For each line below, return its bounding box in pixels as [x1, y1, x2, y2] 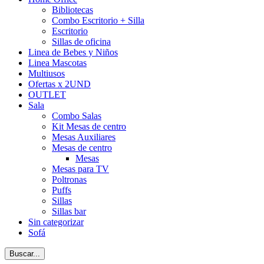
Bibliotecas [52, 5, 93, 15]
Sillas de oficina [52, 37, 111, 47]
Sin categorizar [28, 217, 84, 227]
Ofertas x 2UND [28, 79, 91, 90]
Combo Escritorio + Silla [52, 15, 144, 26]
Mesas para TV [52, 164, 109, 174]
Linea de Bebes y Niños [28, 47, 118, 58]
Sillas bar [52, 206, 86, 217]
